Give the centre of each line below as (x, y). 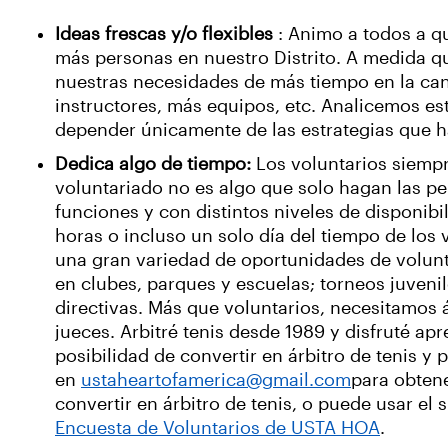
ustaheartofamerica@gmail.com (216, 380)
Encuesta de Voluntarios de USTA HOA (217, 428)
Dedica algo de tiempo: (153, 164)
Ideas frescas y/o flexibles (164, 34)
